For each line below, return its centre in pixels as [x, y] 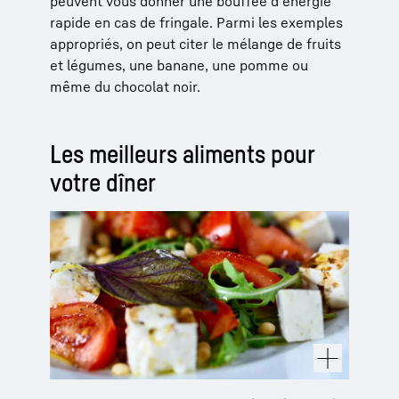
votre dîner [103, 182]
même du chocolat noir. [125, 86]
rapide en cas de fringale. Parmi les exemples [196, 22]
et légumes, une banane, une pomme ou [179, 65]
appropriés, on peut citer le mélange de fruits [195, 43]
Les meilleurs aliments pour [182, 153]
